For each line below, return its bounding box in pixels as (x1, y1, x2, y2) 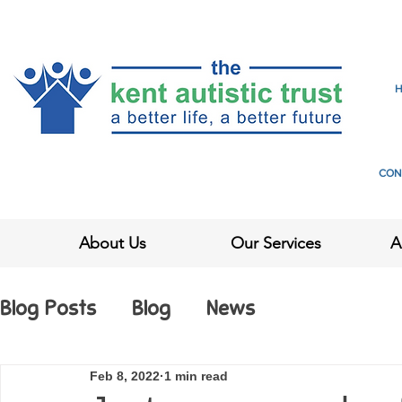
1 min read (164, 368, 228, 383)
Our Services (231, 233, 322, 253)
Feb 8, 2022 (90, 368, 160, 383)
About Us (79, 233, 147, 253)
